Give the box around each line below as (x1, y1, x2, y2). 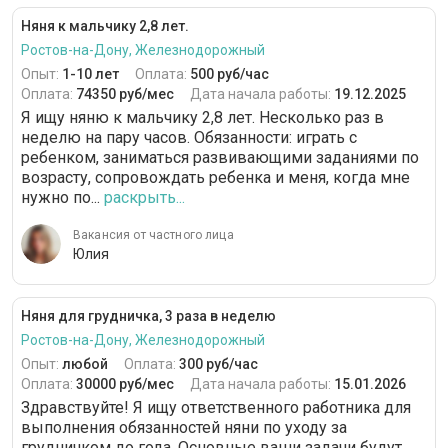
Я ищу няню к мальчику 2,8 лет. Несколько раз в (21, 108, 384, 128)
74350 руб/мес (76, 86, 174, 103)
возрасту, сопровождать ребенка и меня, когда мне (21, 168, 410, 188)
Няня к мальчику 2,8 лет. (21, 18, 189, 35)
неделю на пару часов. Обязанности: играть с (21, 128, 357, 148)
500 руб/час (190, 66, 269, 83)
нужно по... (21, 188, 100, 208)
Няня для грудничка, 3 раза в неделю (21, 308, 276, 325)
